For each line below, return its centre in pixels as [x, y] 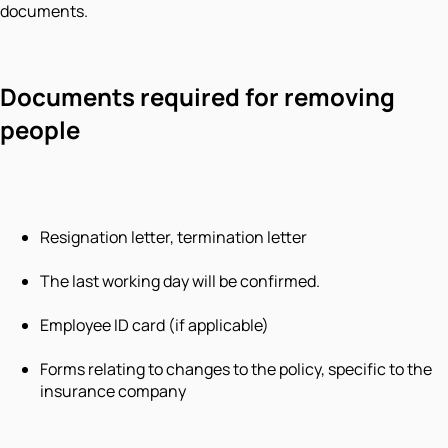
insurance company [113, 391]
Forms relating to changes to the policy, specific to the [236, 369]
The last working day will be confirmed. [180, 281]
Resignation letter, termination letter [173, 237]
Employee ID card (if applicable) [154, 325]
